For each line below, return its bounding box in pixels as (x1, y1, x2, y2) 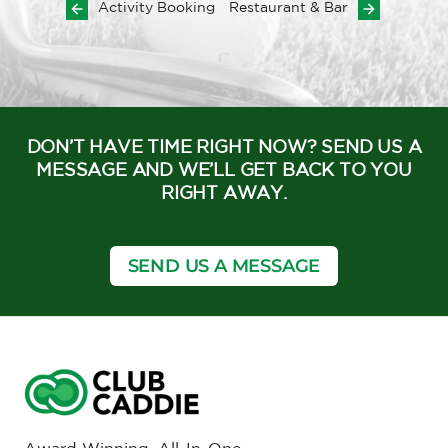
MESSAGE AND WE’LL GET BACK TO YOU (36, 162, 412, 179)
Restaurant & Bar (228, 2, 348, 15)
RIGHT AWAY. (161, 185, 287, 202)
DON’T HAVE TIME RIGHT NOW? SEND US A (26, 139, 422, 156)
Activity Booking (98, 2, 215, 15)
